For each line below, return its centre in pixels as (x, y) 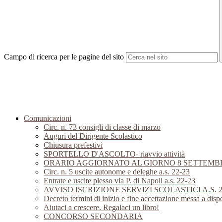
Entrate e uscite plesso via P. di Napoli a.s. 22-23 (119, 181)
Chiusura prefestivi (73, 145)
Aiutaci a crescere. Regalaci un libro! (101, 208)
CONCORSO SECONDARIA (93, 217)
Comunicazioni (48, 118)
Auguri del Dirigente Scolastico (93, 136)
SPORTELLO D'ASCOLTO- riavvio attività (114, 154)
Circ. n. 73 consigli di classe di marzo (102, 127)
